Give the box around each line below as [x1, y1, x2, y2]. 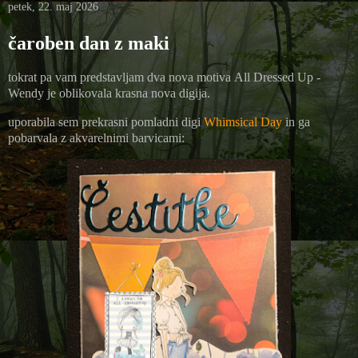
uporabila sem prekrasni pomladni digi [8, 115, 204, 129]
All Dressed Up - [234, 70, 320, 85]
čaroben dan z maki [8, 33, 169, 54]
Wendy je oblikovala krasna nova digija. [8, 86, 210, 101]
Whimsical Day [204, 115, 282, 129]
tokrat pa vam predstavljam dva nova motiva [8, 70, 234, 85]
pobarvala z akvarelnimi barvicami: [8, 131, 185, 145]
